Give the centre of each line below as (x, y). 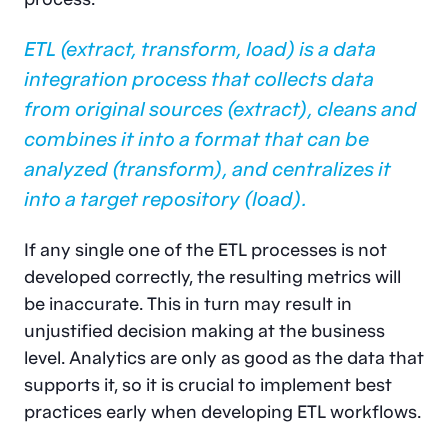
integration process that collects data (199, 79)
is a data (335, 49)
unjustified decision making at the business (204, 330)
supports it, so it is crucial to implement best (208, 384)
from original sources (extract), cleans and (220, 109)
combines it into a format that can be (196, 139)
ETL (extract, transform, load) (159, 49)
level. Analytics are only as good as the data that (224, 357)
